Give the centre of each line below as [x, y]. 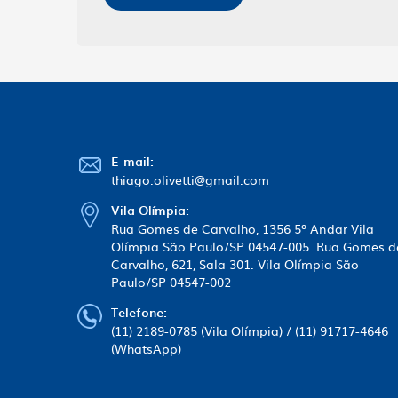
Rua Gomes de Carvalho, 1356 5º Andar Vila [243, 228]
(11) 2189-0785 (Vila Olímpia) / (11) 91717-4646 [250, 330]
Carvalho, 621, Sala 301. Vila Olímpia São [235, 263]
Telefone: [139, 312]
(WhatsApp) [146, 348]
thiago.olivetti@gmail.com [190, 179]
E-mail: [132, 161]
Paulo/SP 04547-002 [171, 281]
